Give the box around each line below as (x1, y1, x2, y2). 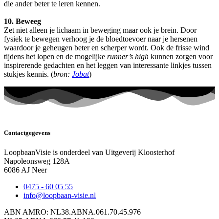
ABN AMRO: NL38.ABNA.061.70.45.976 (4, 207, 141, 216)
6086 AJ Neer (4, 165, 47, 174)
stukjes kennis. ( (4, 70, 53, 79)
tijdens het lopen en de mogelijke (4, 52, 107, 61)
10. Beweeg (4, 17, 41, 26)
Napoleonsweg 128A (4, 156, 70, 165)
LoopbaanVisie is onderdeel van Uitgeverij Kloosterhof (4, 148, 175, 156)
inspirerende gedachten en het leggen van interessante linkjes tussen (4, 61, 212, 70)
